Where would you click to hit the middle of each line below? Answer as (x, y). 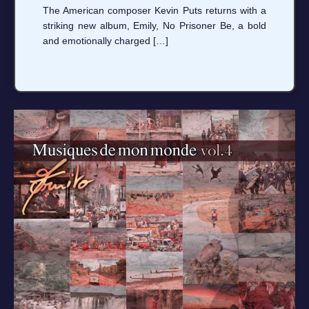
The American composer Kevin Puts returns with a (154, 11)
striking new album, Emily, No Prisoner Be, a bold (154, 26)
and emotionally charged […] (106, 41)
